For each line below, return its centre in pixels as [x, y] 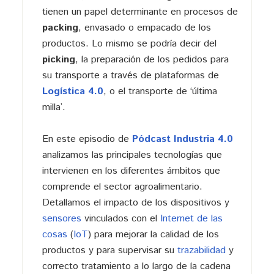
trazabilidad [201, 250]
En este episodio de [87, 139]
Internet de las [191, 218]
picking [58, 59]
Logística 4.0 [72, 91]
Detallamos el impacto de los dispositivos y [135, 202]
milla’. [54, 107]
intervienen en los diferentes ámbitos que [131, 171]
